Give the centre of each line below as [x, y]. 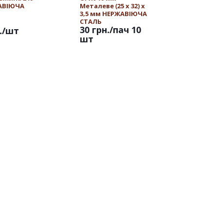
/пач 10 [125, 30]
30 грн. [95, 30]
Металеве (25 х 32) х [112, 6]
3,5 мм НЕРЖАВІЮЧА [113, 14]
